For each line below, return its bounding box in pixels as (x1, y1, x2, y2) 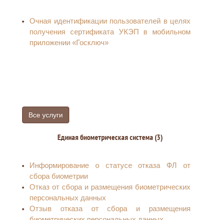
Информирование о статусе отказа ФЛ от (29, 161, 191, 169)
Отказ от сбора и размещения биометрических (29, 183, 191, 191)
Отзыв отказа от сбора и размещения (29, 204, 191, 213)
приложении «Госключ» (29, 38, 109, 47)
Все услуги (28, 111, 63, 119)
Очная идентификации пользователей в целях (29, 17, 191, 25)
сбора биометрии (29, 172, 88, 180)
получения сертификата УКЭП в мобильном (29, 27, 191, 36)
